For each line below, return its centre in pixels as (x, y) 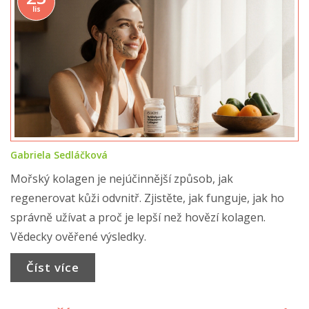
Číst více (52, 268)
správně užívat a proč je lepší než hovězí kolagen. (138, 217)
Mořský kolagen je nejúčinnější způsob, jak (122, 179)
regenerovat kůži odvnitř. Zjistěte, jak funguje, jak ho (147, 198)
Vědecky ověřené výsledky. (78, 237)
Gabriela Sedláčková (59, 155)
